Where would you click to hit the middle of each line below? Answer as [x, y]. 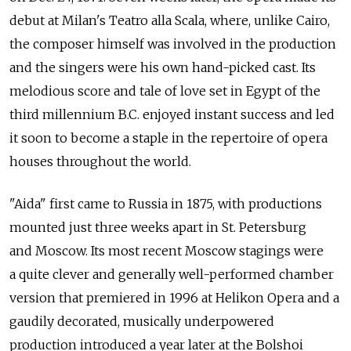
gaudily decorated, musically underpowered [142, 322]
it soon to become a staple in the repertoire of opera [168, 138]
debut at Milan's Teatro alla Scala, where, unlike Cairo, [170, 21]
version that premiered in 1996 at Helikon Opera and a [174, 298]
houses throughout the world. [100, 162]
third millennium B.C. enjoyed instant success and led [172, 115]
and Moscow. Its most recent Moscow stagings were [166, 251]
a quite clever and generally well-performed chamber [172, 275]
